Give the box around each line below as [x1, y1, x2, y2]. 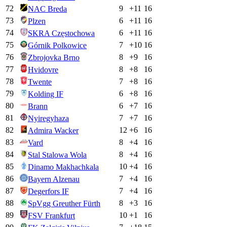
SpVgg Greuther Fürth [28, 199, 100, 208]
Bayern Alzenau [28, 174, 80, 183]
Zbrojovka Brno [28, 53, 80, 62]
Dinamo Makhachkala [28, 162, 99, 171]
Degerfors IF [28, 186, 69, 196]
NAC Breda [28, 4, 67, 13]
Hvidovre [28, 65, 58, 74]
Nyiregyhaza [28, 113, 69, 123]
